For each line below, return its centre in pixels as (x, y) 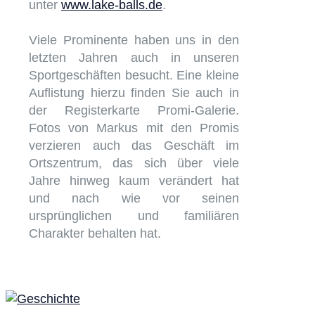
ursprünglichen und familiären (134, 216)
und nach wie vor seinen (134, 198)
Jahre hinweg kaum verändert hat (134, 180)
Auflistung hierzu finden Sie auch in (134, 92)
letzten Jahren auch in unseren (134, 57)
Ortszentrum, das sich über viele (134, 163)
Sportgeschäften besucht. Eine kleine (134, 75)
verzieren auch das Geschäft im (134, 145)
